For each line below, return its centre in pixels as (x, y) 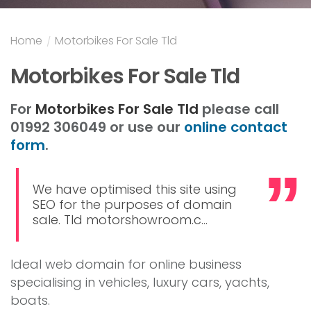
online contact (236, 127)
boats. (30, 301)
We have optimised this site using (135, 190)
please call (239, 109)
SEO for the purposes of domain (133, 205)
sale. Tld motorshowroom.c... (120, 220)
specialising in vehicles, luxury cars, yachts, (140, 283)
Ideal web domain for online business (126, 264)
